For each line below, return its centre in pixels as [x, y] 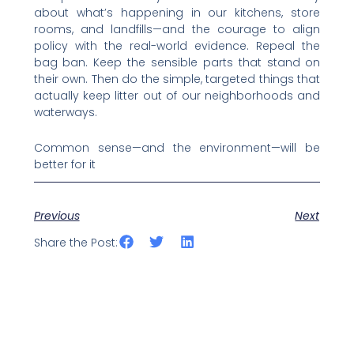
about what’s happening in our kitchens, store [177, 12]
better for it [64, 165]
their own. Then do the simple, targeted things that [177, 79]
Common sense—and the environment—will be [177, 148]
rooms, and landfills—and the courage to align [177, 29]
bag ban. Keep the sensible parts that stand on [177, 62]
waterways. [65, 112]
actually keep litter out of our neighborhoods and [177, 95]
